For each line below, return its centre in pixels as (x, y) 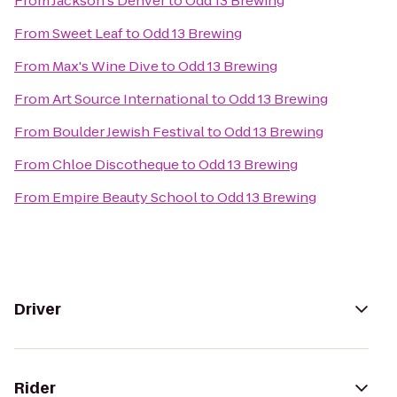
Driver (38, 309)
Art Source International (131, 99)
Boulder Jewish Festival (128, 132)
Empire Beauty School (125, 197)
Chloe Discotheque (116, 164)
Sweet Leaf (88, 33)
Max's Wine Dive (105, 66)
